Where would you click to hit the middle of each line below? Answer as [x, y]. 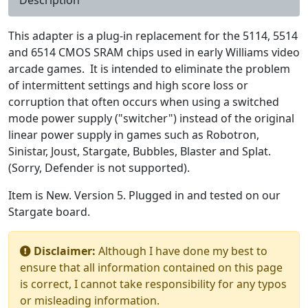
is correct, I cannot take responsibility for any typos [153, 284]
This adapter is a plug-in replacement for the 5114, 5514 [153, 35]
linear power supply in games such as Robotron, [134, 134]
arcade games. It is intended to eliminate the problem [149, 68]
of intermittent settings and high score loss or [128, 85]
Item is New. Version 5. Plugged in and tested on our [144, 195]
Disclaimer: [65, 251]
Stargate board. [49, 211]
